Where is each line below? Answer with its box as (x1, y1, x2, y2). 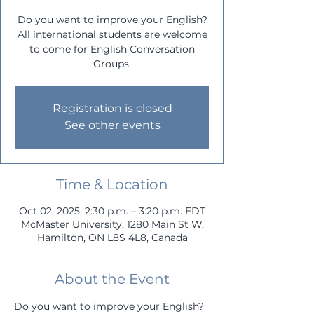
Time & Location (56, 176, 168, 193)
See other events (64, 118, 161, 132)
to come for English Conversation (29, 43, 195, 55)
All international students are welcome (17, 28, 207, 41)
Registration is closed (52, 102, 172, 115)
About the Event (55, 271, 170, 287)
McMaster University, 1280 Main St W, (20, 218, 204, 231)
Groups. (93, 57, 131, 70)
